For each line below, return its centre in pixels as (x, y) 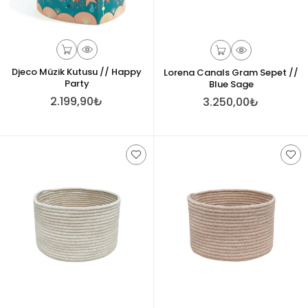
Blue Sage (231, 84)
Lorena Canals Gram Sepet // (231, 73)
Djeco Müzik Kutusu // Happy (77, 71)
